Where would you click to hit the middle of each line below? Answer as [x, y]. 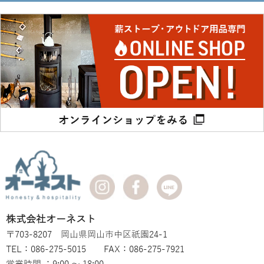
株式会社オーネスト [51, 220]
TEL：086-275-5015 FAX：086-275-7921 [95, 250]
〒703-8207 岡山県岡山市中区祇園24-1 [87, 235]
